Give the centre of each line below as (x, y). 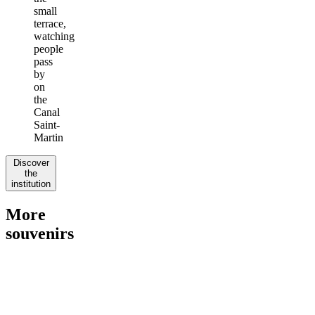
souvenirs (40, 233)
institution (31, 184)
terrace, (50, 23)
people (49, 49)
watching (54, 36)
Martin (49, 137)
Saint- (47, 124)
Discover (31, 162)
